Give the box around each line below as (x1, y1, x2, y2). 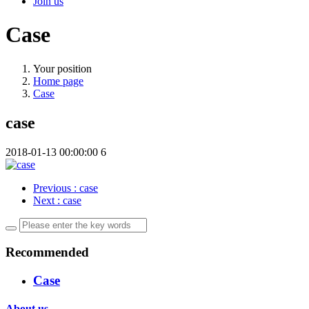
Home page (33, 74, 83, 87)
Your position (33, 62, 92, 74)
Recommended (6, 245, 89, 260)
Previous (33, 181, 74, 194)
